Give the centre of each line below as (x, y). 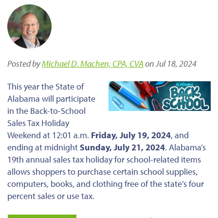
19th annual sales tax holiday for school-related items (104, 159)
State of (69, 86)
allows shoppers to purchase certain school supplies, (102, 171)
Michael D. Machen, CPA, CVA (93, 63)
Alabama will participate (51, 98)
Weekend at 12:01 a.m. (49, 135)
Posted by (25, 63)
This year (24, 86)
